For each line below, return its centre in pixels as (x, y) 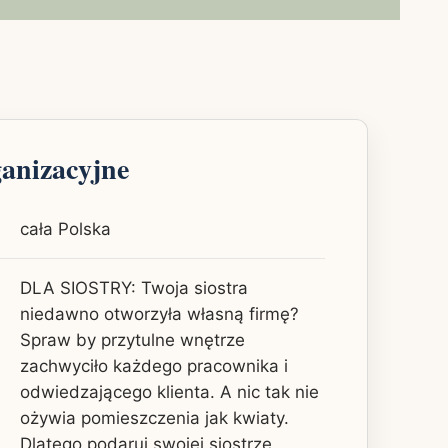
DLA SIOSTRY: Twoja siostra (134, 287)
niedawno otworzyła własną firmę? (159, 313)
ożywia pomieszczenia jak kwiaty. (154, 417)
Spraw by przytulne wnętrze (132, 339)
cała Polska (65, 228)
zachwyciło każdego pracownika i (154, 365)
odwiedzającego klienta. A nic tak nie (169, 391)
